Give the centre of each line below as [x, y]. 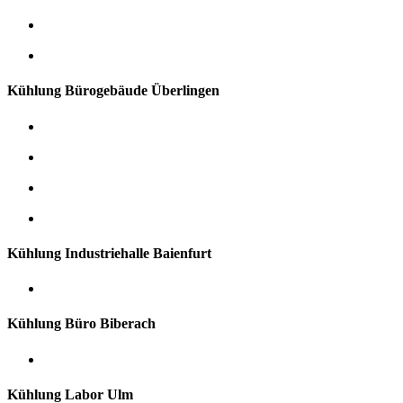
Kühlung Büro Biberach [81, 324]
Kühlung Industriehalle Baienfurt [109, 253]
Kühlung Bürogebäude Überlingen [113, 91]
